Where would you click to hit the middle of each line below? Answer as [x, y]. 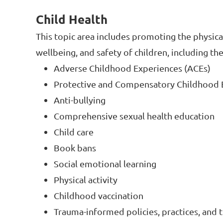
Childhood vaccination [99, 196]
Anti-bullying [80, 100]
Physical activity [86, 180]
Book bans [75, 148]
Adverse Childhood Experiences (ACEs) [132, 68]
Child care [74, 132]
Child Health [72, 19]
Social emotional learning [105, 164]
